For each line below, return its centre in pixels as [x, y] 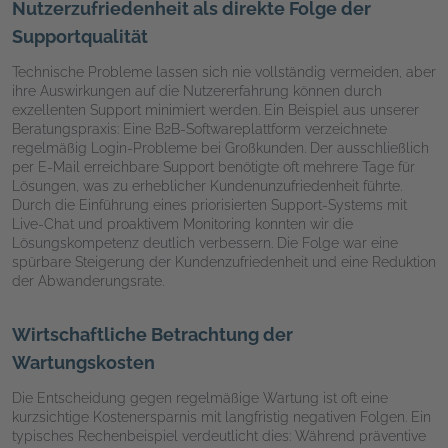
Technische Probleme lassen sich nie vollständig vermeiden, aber [224, 71]
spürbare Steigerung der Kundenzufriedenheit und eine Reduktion [224, 261]
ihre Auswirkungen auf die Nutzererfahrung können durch [197, 90]
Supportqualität [80, 36]
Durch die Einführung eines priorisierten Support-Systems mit [209, 204]
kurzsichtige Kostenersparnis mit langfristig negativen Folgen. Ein [221, 416]
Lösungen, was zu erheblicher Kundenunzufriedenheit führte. [207, 185]
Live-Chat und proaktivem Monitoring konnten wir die [182, 223]
